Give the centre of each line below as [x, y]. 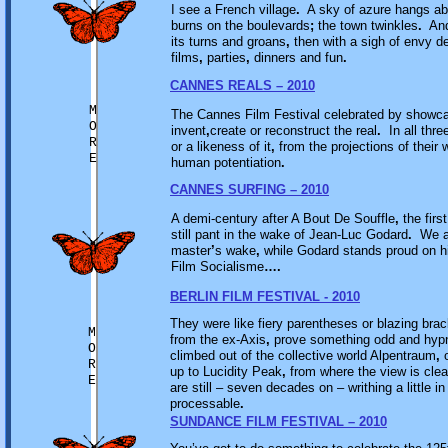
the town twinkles [366, 25]
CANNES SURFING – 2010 [249, 189]
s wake [235, 250]
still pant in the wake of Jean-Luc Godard [289, 234]
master [191, 250]
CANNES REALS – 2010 [242, 85]
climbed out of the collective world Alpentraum [303, 355]
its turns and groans [228, 41]
